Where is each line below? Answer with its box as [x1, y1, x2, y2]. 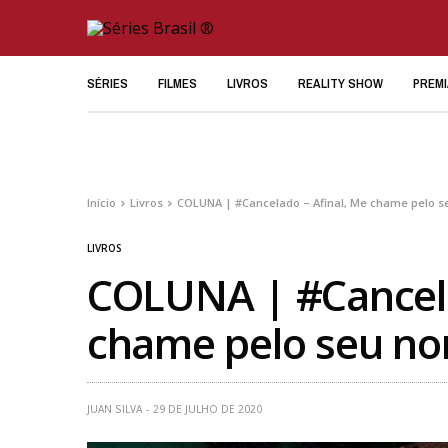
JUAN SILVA [87, 402, 142, 417]
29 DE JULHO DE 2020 [153, 402, 262, 417]
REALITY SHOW [298, 74, 383, 92]
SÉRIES [87, 74, 128, 92]
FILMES [158, 74, 197, 92]
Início [87, 195, 116, 210]
